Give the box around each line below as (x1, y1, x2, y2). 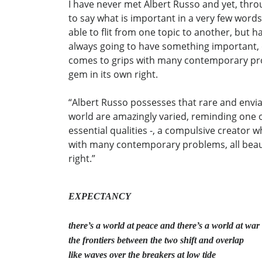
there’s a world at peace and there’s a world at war (68, 220, 260, 231)
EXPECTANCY (68, 191, 131, 202)
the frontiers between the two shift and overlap (68, 235, 244, 246)
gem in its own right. (68, 68, 158, 81)
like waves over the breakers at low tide (68, 250, 216, 260)
